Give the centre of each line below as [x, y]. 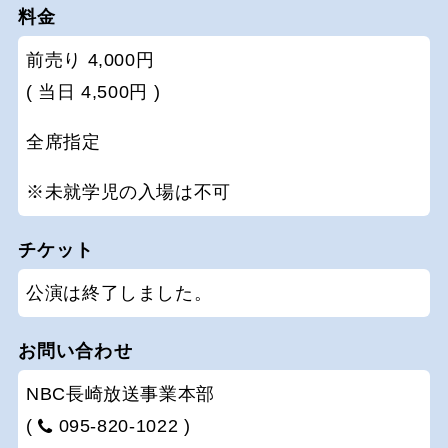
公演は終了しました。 [119, 293]
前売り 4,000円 [90, 60]
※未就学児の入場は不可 [129, 192]
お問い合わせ [75, 351]
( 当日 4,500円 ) [93, 92]
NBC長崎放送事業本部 [121, 394]
